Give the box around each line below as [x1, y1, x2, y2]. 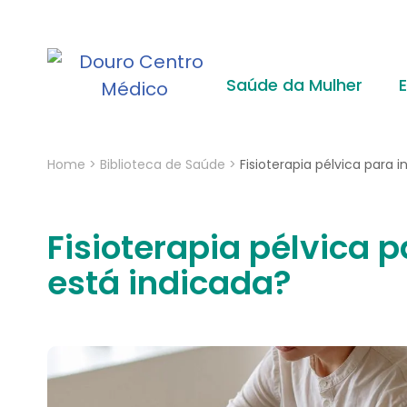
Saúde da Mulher [225, 74, 362, 96]
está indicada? [47, 260, 292, 307]
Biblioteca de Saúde [100, 155, 225, 174]
